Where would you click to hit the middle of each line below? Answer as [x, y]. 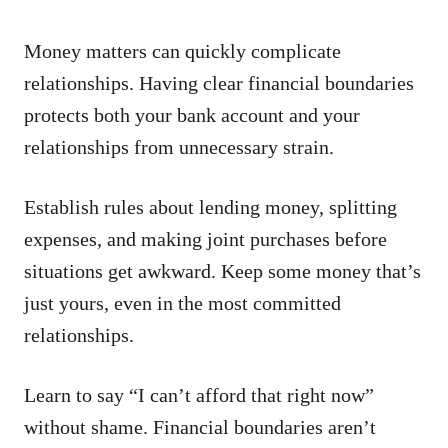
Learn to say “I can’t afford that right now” [199, 394]
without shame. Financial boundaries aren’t [200, 426]
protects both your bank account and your [192, 114]
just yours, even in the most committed [182, 302]
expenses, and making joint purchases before [205, 238]
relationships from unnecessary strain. [179, 146]
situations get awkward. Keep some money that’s [222, 270]
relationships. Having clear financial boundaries [219, 82]
